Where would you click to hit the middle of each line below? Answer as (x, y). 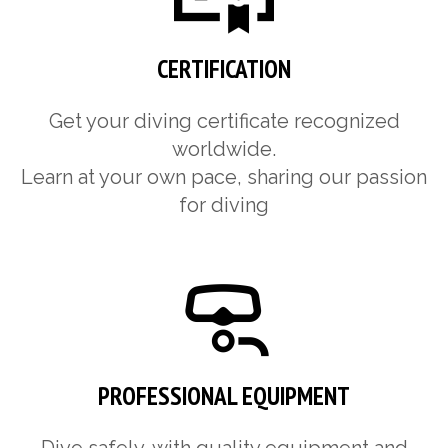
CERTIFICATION (224, 69)
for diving (224, 205)
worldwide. (224, 149)
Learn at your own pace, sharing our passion (224, 177)
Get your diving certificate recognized (224, 121)
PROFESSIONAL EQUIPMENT (224, 396)
